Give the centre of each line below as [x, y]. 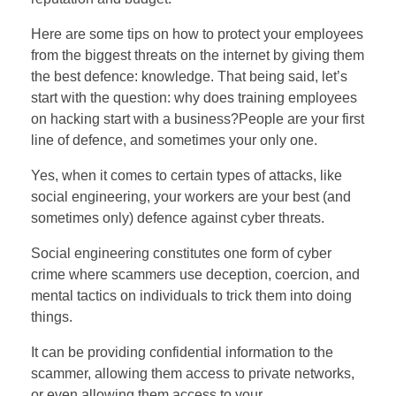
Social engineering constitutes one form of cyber [181, 254]
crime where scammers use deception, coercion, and [195, 275]
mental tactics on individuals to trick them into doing [191, 296]
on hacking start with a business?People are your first [198, 119]
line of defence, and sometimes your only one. [174, 141]
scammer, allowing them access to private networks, [193, 374]
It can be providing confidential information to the [182, 353]
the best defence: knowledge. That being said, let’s [189, 77]
